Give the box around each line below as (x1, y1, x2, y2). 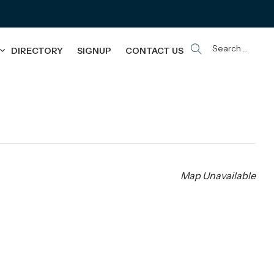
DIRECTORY (11, 45, 64, 56)
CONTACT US (125, 45, 184, 56)
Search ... (212, 42, 248, 54)
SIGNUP (77, 45, 112, 56)
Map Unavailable (180, 169, 256, 182)
